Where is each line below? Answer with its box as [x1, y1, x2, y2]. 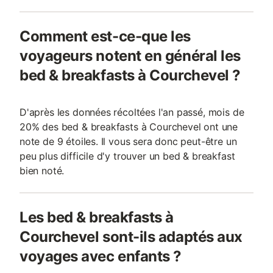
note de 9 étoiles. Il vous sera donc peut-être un [19, 135, 237, 147]
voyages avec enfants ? [19, 247, 182, 265]
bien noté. [19, 165, 65, 177]
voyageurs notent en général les [19, 47, 241, 65]
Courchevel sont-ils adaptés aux [19, 228, 243, 246]
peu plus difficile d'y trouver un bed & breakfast [19, 150, 235, 162]
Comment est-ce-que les [19, 27, 191, 45]
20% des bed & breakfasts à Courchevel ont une [19, 121, 238, 133]
